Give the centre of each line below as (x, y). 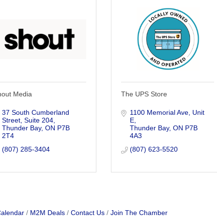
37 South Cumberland (35, 112)
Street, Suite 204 (27, 120)
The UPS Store (144, 94)
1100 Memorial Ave (159, 112)
